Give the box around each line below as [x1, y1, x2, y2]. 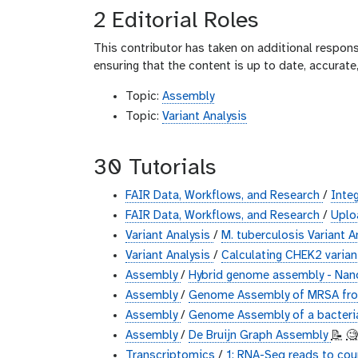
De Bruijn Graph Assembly [189, 328, 331, 342]
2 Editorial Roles [93, 9, 258, 33]
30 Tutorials [93, 156, 216, 180]
